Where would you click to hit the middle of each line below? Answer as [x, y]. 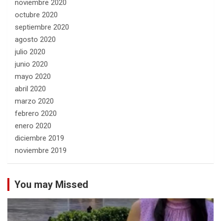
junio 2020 [31, 64]
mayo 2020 [33, 77]
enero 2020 [33, 126]
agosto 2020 [35, 40]
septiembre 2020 [42, 27]
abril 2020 [30, 89]
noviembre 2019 [41, 151]
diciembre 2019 [39, 138]
